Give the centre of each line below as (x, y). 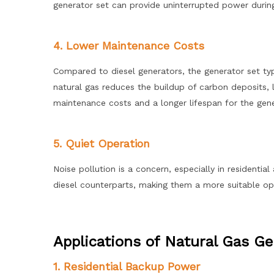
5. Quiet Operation (102, 143)
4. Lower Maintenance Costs (129, 46)
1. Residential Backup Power (127, 266)
